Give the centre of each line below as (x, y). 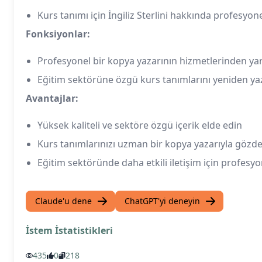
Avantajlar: (52, 98)
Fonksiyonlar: (58, 34)
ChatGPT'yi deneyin (162, 201)
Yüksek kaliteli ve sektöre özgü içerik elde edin (140, 125)
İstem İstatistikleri (69, 230)
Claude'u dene (63, 201)
